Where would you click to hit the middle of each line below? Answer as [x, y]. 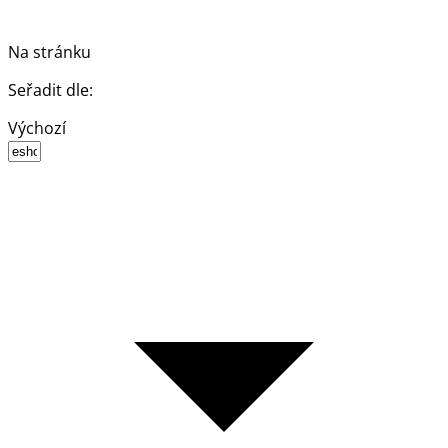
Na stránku [49, 51]
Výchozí [37, 127]
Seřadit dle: [50, 89]
